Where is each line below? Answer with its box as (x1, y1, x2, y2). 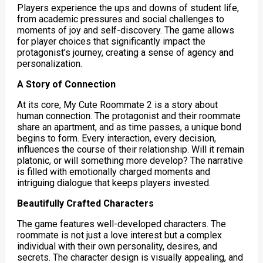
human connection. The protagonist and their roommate (16, 110, 241, 122)
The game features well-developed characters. (16, 218, 208, 230)
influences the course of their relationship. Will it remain (16, 143, 244, 155)
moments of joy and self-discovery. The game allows (16, 24, 234, 36)
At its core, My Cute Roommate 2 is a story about (16, 99, 218, 110)
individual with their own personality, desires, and (16, 240, 217, 252)
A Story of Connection (16, 78, 116, 90)
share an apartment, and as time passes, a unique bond (16, 121, 241, 133)
